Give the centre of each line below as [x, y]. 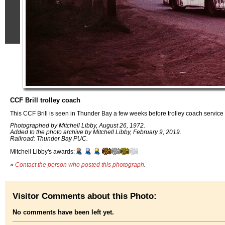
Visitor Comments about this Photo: [85, 196]
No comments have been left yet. [63, 212]
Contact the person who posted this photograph [80, 164]
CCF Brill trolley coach [45, 100]
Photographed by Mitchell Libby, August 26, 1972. [78, 126]
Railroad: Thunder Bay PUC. [49, 139]
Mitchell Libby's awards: [42, 152]
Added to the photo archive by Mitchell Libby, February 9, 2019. [96, 132]
